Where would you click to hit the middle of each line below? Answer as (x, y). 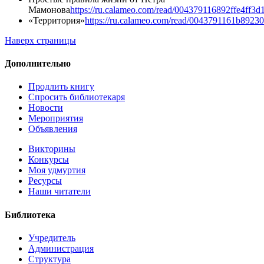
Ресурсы (45, 181)
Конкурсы (49, 160)
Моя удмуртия (57, 170)
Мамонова (49, 9)
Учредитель (52, 237)
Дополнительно (38, 64)
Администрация (61, 248)
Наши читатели (60, 192)
